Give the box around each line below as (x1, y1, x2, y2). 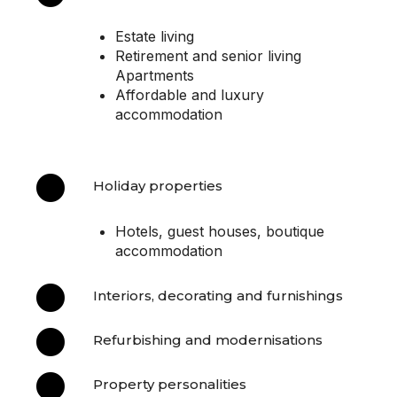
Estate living (115, 27, 194, 46)
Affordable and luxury (115, 86, 264, 105)
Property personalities (93, 376, 246, 393)
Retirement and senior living (115, 47, 301, 66)
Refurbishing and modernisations (93, 331, 323, 349)
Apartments (115, 66, 194, 85)
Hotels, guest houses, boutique (115, 222, 324, 241)
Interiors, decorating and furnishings (93, 287, 343, 305)
